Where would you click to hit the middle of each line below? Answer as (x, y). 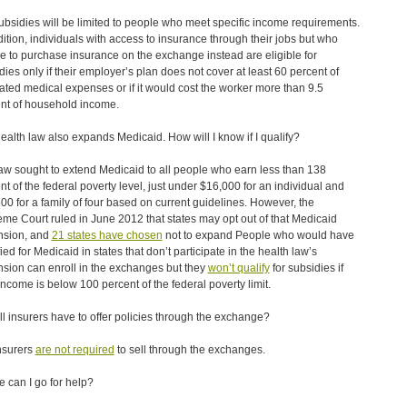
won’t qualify (238, 268)
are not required (74, 350)
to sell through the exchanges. (189, 350)
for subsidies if (306, 268)
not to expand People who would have (258, 235)
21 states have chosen (107, 235)
